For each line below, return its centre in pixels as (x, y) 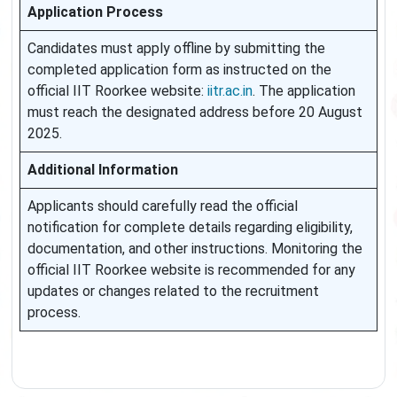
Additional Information (103, 170)
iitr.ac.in (230, 91)
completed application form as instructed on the (179, 70)
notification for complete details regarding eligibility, (190, 228)
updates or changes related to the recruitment (173, 292)
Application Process (95, 12)
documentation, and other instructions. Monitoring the (195, 249)
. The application (304, 91)
